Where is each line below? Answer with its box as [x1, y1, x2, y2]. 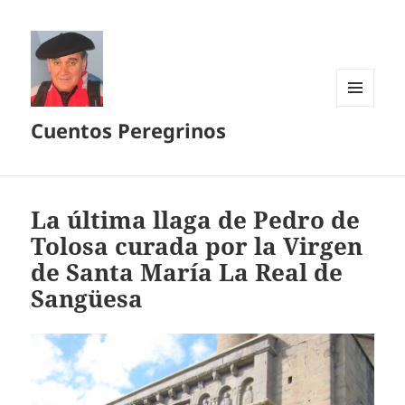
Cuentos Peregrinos [31, 117, 227, 145]
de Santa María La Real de [31, 256, 344, 289]
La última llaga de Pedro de [31, 203, 361, 237]
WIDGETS [336, 136, 388, 152]
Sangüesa [31, 282, 144, 316]
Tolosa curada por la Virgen [31, 230, 363, 263]
